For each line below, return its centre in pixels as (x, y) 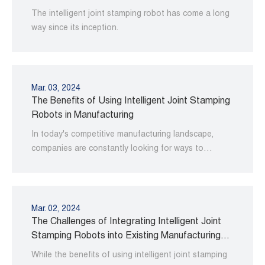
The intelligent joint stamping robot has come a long (130, 14)
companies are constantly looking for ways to (117, 149)
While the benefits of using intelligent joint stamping (129, 256)
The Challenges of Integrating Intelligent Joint (126, 223)
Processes (53, 251)
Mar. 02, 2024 (56, 210)
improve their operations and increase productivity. (126, 164)
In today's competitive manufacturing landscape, (122, 135)
